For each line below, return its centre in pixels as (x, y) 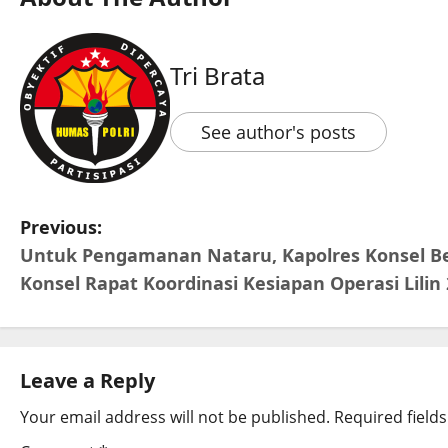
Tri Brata (217, 76)
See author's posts (278, 132)
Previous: (61, 227)
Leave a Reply (87, 381)
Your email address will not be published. (175, 417)
